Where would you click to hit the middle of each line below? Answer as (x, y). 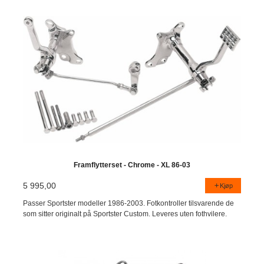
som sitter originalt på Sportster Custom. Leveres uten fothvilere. (125, 214)
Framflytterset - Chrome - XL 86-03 (132, 165)
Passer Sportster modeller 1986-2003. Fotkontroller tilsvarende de (129, 203)
